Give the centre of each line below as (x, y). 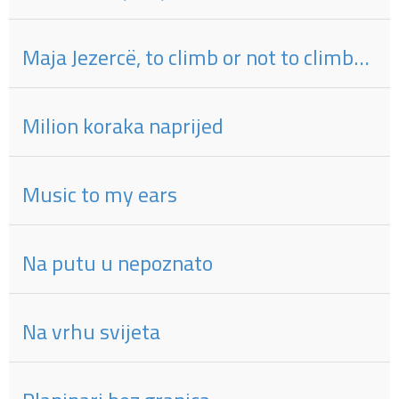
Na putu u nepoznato (118, 263)
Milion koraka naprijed (123, 126)
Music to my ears (100, 195)
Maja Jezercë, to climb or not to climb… (196, 57)
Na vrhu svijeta (91, 332)
